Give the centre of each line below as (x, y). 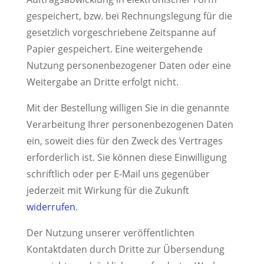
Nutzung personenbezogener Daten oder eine (128, 65)
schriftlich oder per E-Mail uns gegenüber (118, 174)
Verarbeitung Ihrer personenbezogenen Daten (130, 124)
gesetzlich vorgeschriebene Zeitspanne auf (121, 32)
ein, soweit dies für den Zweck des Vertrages (124, 141)
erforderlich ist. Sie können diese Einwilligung (126, 157)
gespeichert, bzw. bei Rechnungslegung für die (129, 16)
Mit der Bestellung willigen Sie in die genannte (128, 108)
